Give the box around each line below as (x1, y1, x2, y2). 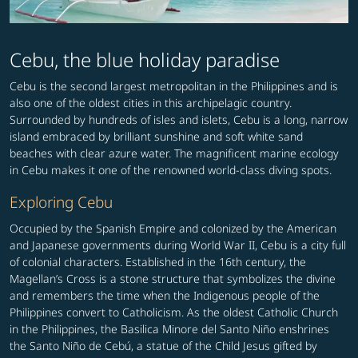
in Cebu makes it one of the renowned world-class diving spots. (10, 161, 332, 177)
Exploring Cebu (10, 191, 113, 212)
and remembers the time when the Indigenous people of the (10, 287, 320, 303)
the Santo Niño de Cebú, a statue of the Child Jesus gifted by (10, 337, 317, 353)
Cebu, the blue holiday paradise (10, 46, 280, 73)
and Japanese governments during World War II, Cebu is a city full (10, 237, 346, 253)
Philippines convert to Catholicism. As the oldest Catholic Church (10, 304, 338, 320)
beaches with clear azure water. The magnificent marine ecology (10, 145, 339, 161)
